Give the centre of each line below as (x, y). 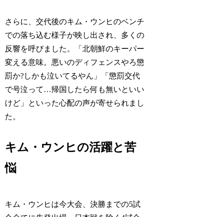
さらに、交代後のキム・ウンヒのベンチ (75, 21)
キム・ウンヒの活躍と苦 (71, 147)
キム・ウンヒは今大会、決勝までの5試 (73, 204)
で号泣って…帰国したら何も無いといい (75, 89)
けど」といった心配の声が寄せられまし (75, 103)
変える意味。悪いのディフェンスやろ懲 (75, 62)
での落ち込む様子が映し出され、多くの (75, 35)
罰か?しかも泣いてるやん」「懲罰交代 (73, 76)
